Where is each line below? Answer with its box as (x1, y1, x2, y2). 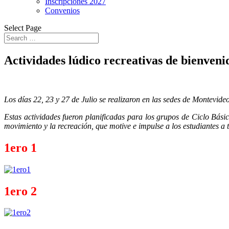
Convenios (45, 6, 80, 15)
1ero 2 (4, 184, 37, 198)
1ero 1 (4, 141, 37, 154)
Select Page (4, 24, 41, 32)
